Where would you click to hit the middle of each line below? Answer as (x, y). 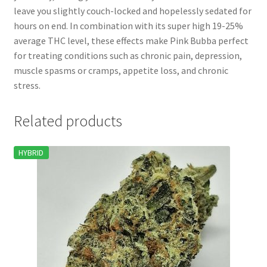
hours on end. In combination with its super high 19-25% (128, 25)
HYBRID (31, 152)
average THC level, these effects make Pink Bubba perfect (131, 40)
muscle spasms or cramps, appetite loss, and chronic (121, 70)
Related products (68, 121)
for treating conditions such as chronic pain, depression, (128, 55)
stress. (27, 85)
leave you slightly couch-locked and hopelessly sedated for (132, 10)
